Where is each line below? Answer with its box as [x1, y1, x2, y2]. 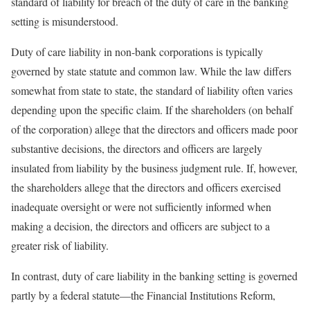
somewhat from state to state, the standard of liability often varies [11, 83, 293, 98]
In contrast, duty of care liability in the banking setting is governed [11, 268, 298, 284]
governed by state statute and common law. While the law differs [11, 64, 291, 79]
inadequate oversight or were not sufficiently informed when [11, 199, 271, 215]
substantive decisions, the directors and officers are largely [11, 141, 262, 156]
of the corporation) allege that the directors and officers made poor [11, 122, 298, 137]
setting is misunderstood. [11, 14, 118, 29]
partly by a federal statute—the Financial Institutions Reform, [11, 288, 275, 303]
